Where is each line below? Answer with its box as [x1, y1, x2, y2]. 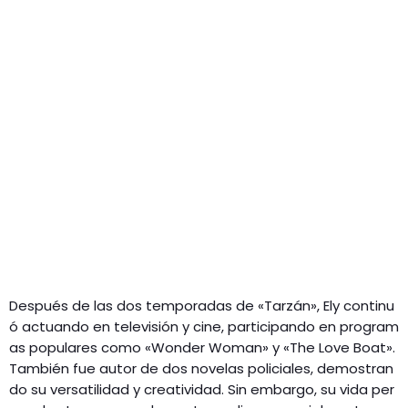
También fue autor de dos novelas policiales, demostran [9, 358, 393, 378]
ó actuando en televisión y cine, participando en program [9, 316, 399, 336]
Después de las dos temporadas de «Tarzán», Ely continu [9, 295, 394, 315]
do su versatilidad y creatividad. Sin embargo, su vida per [9, 379, 394, 399]
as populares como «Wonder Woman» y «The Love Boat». [9, 337, 399, 357]
